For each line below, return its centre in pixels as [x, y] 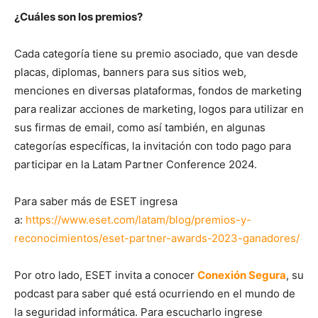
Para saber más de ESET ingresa [96, 202]
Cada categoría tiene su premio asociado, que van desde [156, 54]
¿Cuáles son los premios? [78, 17]
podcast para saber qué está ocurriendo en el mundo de [155, 294]
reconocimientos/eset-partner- [93, 238]
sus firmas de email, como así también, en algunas [140, 128]
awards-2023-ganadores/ [235, 238]
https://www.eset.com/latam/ [97, 220]
